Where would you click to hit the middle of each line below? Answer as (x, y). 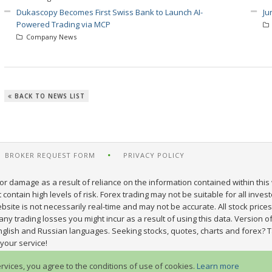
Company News (50, 37)
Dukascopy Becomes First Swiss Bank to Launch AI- (110, 12)
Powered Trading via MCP (63, 25)
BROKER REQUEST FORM (50, 155)
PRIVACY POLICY (154, 155)
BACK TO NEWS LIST (49, 96)
